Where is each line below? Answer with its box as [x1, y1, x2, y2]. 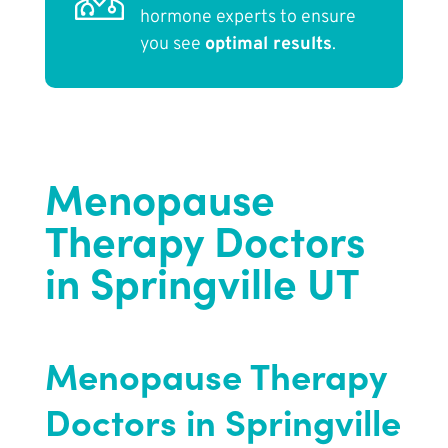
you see [139, 33, 205, 57]
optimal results [204, 33, 332, 57]
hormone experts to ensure [139, 6, 356, 30]
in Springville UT [44, 251, 359, 311]
